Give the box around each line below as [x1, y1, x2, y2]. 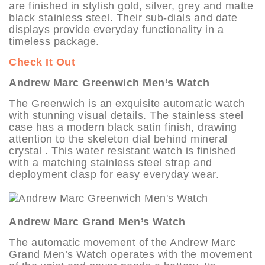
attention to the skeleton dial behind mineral [9, 132, 228, 145]
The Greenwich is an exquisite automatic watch [9, 97, 245, 109]
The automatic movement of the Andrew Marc [9, 236, 236, 248]
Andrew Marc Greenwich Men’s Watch [9, 76, 210, 89]
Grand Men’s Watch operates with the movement [9, 248, 252, 260]
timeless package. [9, 35, 99, 47]
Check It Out [9, 56, 75, 68]
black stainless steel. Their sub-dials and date [9, 11, 238, 24]
